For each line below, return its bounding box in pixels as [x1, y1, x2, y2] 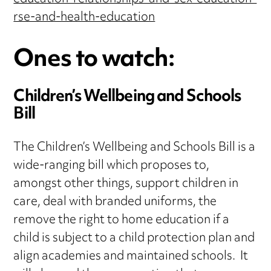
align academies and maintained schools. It [13, 244, 249, 269]
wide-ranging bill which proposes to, [13, 153, 210, 178]
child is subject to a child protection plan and [13, 226, 255, 251]
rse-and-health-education [13, 5, 155, 31]
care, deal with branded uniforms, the [13, 189, 217, 215]
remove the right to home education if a [13, 207, 230, 233]
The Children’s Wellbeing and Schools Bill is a [13, 135, 256, 160]
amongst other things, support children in [13, 171, 239, 197]
